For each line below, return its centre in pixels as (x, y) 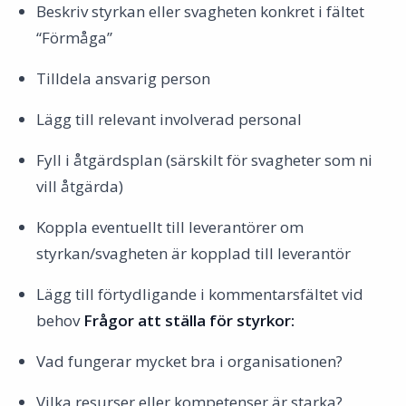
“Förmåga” (74, 38)
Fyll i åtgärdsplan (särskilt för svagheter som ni (204, 160)
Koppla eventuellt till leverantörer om (170, 227)
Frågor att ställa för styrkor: (189, 320)
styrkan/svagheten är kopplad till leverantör (193, 253)
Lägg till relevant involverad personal (169, 119)
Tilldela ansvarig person (123, 78)
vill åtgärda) (80, 186)
